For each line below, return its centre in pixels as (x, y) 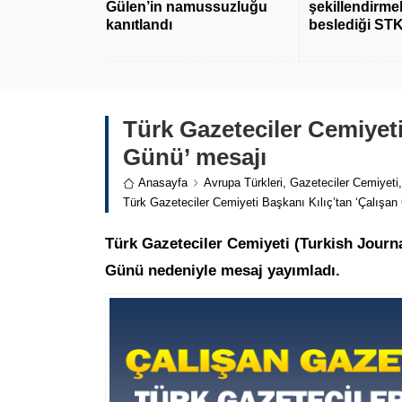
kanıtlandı (139, 25)
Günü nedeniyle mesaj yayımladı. (223, 271)
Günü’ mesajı (195, 157)
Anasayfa (163, 183)
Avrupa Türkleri (243, 183)
